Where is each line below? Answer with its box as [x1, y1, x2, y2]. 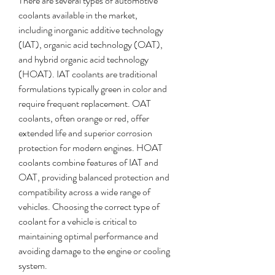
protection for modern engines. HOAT [18, 141, 163, 155]
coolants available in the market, [18, 8, 137, 22]
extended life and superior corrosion [18, 126, 152, 140]
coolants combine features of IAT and [18, 155, 158, 169]
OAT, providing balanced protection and [18, 170, 169, 184]
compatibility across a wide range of [18, 185, 150, 199]
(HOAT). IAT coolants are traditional [18, 67, 157, 81]
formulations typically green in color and [18, 82, 167, 96]
